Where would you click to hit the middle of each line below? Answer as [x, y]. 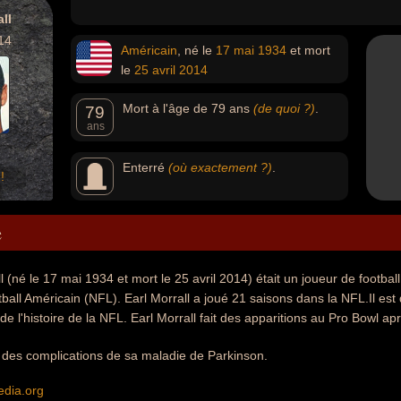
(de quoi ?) [284, 108]
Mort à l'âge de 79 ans [188, 108]
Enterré [145, 167]
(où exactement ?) [220, 167]
